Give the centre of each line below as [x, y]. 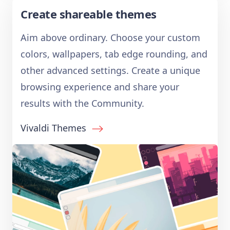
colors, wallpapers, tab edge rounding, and [114, 54]
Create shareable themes [89, 14]
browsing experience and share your [100, 87]
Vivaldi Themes [53, 128]
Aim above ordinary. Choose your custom [110, 37]
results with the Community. [82, 103]
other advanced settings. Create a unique [110, 70]
